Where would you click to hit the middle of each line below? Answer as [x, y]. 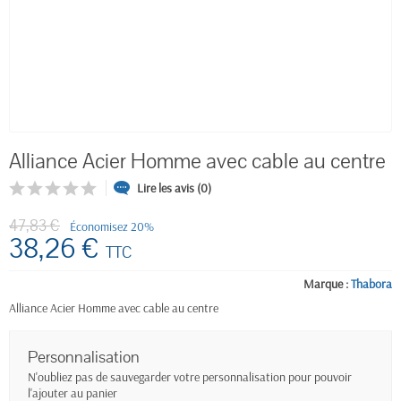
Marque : [326, 284]
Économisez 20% [112, 226]
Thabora [371, 284]
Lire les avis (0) [174, 188]
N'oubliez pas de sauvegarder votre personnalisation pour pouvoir [190, 377]
